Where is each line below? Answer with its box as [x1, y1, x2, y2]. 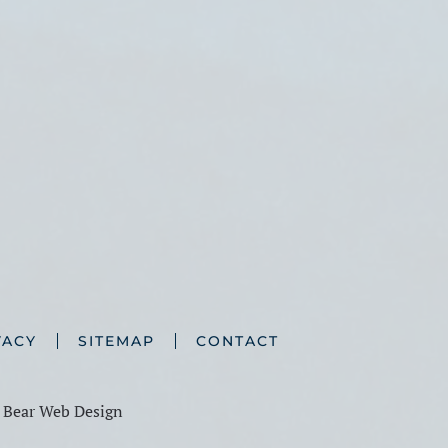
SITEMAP [77, 332, 155, 350]
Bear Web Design [2, 400, 123, 422]
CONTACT [195, 332, 279, 350]
